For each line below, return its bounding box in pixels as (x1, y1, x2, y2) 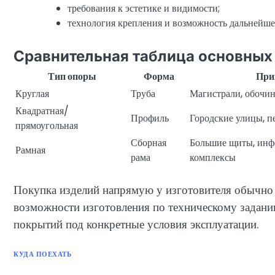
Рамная (15, 143, 45, 158)
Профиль (131, 111, 169, 126)
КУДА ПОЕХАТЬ (14, 250, 71, 260)
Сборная (131, 136, 166, 150)
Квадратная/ (15, 104, 69, 118)
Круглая (15, 87, 49, 101)
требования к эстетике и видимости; (68, 1, 220, 16)
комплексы (190, 150, 236, 165)
